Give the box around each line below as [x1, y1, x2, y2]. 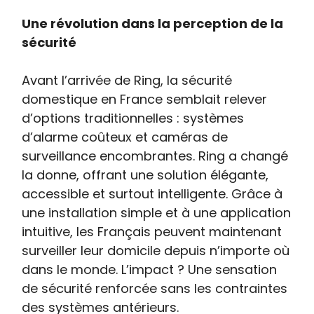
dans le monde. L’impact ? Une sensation [22, 261, 278, 278]
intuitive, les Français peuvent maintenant [22, 223, 282, 240]
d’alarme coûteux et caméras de [22, 128, 228, 146]
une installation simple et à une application [22, 204, 292, 221]
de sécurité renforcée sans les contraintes [22, 280, 288, 297]
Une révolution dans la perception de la [22, 15, 284, 32]
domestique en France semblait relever [22, 90, 268, 108]
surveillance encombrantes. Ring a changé [22, 147, 289, 165]
